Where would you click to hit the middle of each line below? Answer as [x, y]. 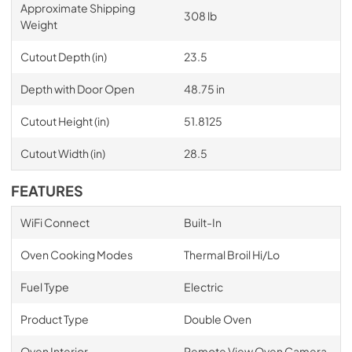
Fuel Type [44, 286]
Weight [38, 24]
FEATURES [47, 191]
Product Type [54, 319]
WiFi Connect [55, 222]
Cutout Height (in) [64, 121]
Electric [203, 286]
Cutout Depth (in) [63, 56]
